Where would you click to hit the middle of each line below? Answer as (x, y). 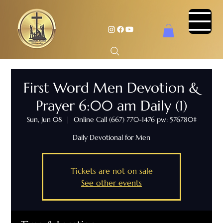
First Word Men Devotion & (111, 88)
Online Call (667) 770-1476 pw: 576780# (135, 120)
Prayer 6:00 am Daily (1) (111, 106)
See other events (111, 183)
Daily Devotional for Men (111, 138)
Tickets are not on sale (111, 171)
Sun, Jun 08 (44, 120)
